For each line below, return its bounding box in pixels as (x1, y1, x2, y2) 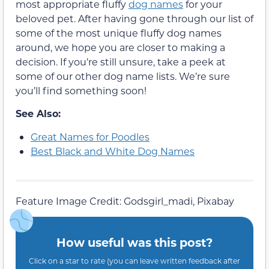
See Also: (16, 107, 61, 120)
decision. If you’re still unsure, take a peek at (16, 55, 226, 68)
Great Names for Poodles (31, 130, 150, 143)
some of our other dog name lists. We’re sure (16, 70, 230, 83)
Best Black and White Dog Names (31, 144, 195, 157)
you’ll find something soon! (16, 84, 147, 97)
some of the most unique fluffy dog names (16, 26, 222, 40)
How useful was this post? (56, 234, 213, 250)
